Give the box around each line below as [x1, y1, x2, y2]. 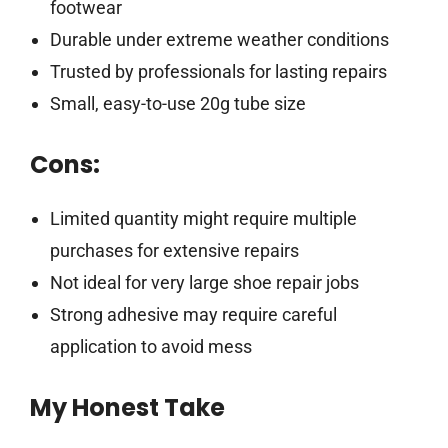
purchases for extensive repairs [49, 240, 299, 262]
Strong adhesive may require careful [49, 304, 337, 326]
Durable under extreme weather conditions [49, 29, 389, 51]
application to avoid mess [49, 336, 252, 358]
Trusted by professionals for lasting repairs [49, 61, 387, 83]
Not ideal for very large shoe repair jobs [49, 272, 359, 294]
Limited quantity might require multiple [49, 208, 357, 230]
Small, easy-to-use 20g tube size [49, 93, 306, 115]
